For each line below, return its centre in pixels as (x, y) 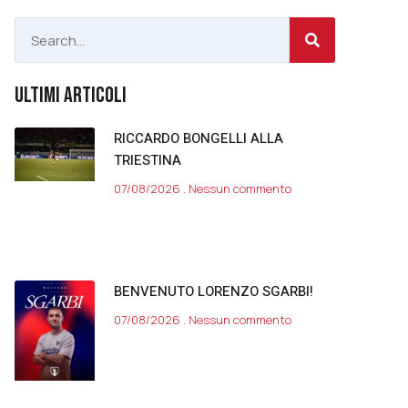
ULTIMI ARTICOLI (71, 95)
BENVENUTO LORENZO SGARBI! (214, 291)
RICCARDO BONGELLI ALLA (199, 138)
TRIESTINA (148, 160)
